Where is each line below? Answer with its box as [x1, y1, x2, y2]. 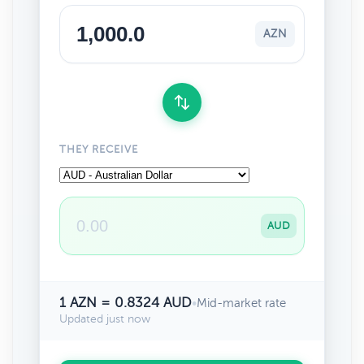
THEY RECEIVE [59, 144, 139, 155]
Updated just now [59, 313, 150, 325]
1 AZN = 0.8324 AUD [59, 295, 192, 310]
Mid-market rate [197, 297, 286, 310]
